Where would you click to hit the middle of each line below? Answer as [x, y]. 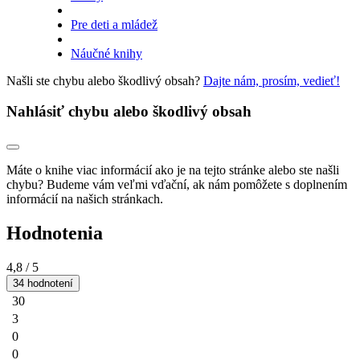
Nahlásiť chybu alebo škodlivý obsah [129, 112]
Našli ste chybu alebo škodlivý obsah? [105, 80]
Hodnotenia [55, 233]
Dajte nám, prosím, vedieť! [272, 80]
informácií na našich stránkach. [85, 199]
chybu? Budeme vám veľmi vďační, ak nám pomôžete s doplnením [177, 185]
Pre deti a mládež [114, 24]
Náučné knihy [106, 53]
